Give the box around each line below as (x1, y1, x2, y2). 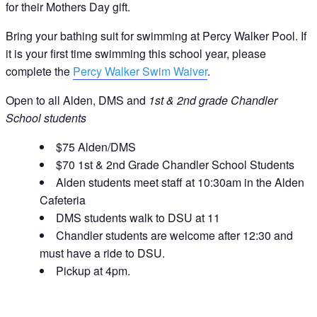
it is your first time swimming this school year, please (5, 45, 266, 62)
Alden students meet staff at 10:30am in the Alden (55, 174, 304, 191)
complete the (5, 63, 73, 80)
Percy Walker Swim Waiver (72, 63, 207, 80)
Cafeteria (39, 192, 86, 209)
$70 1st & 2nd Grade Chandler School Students (55, 156, 294, 173)
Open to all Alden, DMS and (5, 92, 149, 109)
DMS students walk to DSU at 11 (55, 209, 220, 226)
